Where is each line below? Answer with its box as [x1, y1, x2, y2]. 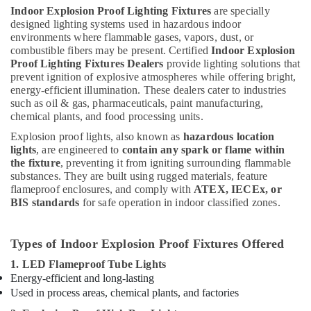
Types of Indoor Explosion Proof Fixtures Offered [10, 237, 285, 251]
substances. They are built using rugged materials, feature [10, 170, 268, 182]
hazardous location [183, 131, 275, 142]
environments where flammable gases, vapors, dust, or [10, 31, 254, 43]
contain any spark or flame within [121, 144, 285, 155]
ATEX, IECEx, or [194, 183, 282, 195]
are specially [211, 5, 270, 17]
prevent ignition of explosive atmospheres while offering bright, [10, 71, 296, 83]
